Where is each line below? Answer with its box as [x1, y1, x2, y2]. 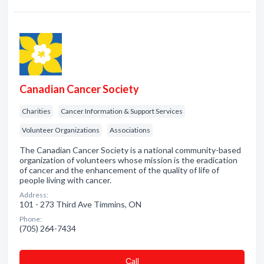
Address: [19, 190, 48, 199]
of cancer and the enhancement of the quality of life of [19, 165, 219, 175]
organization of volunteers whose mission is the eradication [19, 155, 237, 165]
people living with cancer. [19, 175, 111, 185]
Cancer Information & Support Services [61, 107, 183, 115]
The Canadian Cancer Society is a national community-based [19, 145, 241, 155]
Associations [110, 126, 150, 134]
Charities [22, 107, 51, 115]
